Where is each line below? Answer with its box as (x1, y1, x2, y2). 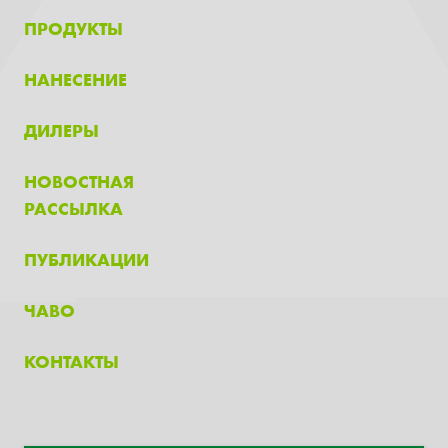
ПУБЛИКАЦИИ (24, 247, 149, 271)
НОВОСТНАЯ (24, 169, 134, 193)
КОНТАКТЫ (24, 349, 119, 373)
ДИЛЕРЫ (24, 118, 99, 142)
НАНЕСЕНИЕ (24, 67, 127, 91)
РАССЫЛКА (24, 196, 123, 220)
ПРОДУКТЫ (24, 16, 123, 40)
